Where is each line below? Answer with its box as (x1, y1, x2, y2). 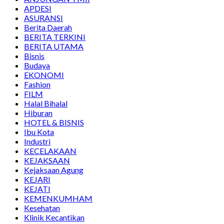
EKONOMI (24, 70, 64, 80)
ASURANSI (24, 13, 63, 23)
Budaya (24, 60, 50, 70)
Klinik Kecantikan (24, 212, 84, 222)
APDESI (24, 3, 51, 13)
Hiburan (24, 108, 52, 118)
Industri (24, 136, 50, 146)
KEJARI (24, 174, 50, 184)
